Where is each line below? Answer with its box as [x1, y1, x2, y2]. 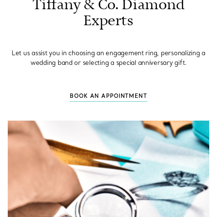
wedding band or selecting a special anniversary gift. [30, 59, 187, 67]
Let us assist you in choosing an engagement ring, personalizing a [11, 49, 206, 57]
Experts [83, 12, 134, 31]
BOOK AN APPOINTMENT [70, 93, 147, 100]
